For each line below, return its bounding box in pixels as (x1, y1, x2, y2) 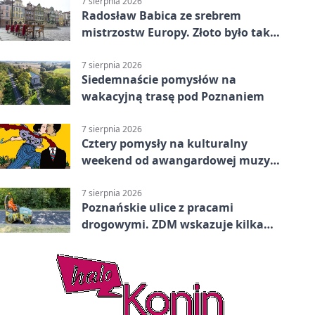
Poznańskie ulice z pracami (82, 200, 233, 216)
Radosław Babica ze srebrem (82, 7, 241, 23)
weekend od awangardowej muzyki (82, 153, 281, 169)
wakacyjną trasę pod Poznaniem (82, 89, 264, 105)
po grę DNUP (82, 169, 153, 186)
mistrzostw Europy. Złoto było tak (82, 24, 270, 40)
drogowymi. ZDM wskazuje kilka (82, 217, 264, 233)
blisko (82, 41, 115, 57)
